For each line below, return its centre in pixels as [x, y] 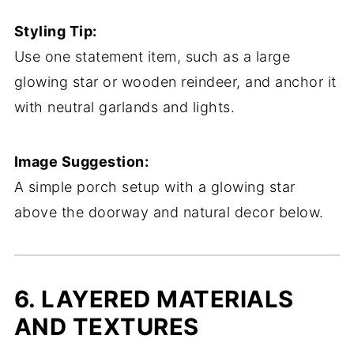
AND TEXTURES [106, 327]
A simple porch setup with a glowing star [154, 187]
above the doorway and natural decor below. [169, 212]
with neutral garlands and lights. [124, 107]
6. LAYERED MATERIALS [154, 299]
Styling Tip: [55, 31]
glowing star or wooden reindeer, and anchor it [175, 82]
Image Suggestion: [81, 162]
